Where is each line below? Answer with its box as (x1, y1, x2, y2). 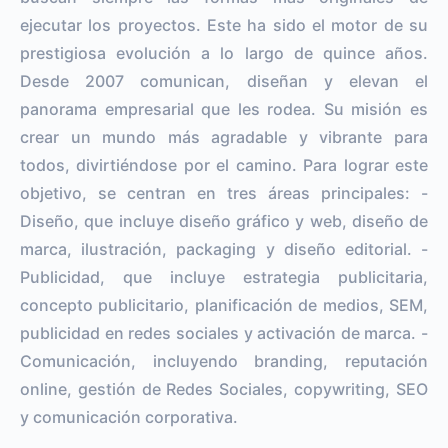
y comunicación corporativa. (20, 406, 238, 427)
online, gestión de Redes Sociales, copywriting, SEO (20, 378, 428, 399)
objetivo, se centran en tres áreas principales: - (20, 182, 428, 203)
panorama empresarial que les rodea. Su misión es (20, 98, 428, 119)
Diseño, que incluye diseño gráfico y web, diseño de (20, 210, 428, 231)
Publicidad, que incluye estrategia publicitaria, (20, 266, 428, 287)
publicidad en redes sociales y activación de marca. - (20, 322, 428, 343)
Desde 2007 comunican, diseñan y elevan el (20, 70, 428, 91)
